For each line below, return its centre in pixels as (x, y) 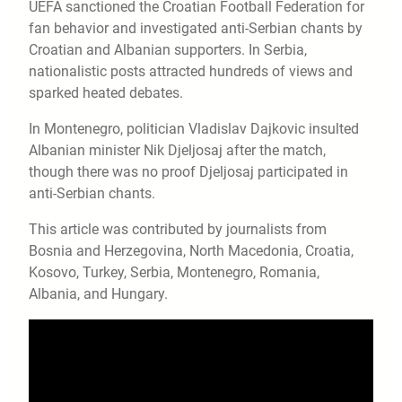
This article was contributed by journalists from (178, 229)
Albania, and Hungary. (98, 293)
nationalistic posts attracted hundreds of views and (191, 71)
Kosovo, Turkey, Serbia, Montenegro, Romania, (174, 272)
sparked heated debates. (106, 92)
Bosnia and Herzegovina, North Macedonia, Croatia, (191, 250)
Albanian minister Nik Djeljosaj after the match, (177, 150)
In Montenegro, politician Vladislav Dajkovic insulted (194, 128)
